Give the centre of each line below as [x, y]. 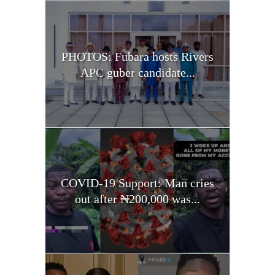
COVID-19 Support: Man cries [137, 183]
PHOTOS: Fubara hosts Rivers [137, 56]
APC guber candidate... [137, 72]
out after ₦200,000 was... [137, 199]
